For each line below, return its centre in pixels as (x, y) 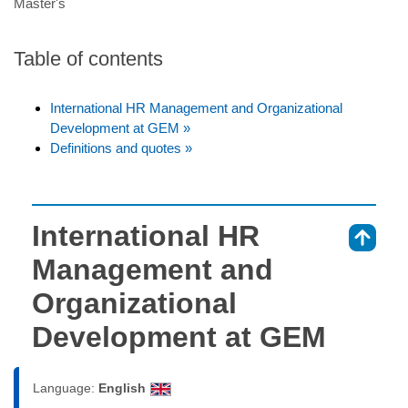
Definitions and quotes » (121, 148)
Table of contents (88, 58)
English (122, 388)
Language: (66, 388)
